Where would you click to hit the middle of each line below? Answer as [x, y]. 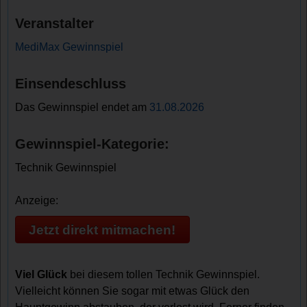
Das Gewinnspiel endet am [83, 107]
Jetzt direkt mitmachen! [102, 230]
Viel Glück [41, 275]
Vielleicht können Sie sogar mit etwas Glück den [133, 291]
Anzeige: [37, 200]
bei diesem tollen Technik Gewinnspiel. [164, 275]
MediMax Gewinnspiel [70, 47]
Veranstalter [55, 23]
